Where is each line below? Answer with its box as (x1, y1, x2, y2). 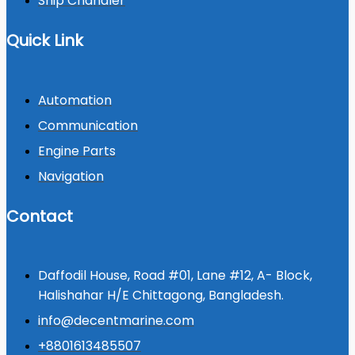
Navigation (38, 166, 104, 185)
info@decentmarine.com (38, 311, 194, 330)
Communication (38, 116, 138, 135)
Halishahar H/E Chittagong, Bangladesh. (38, 286, 284, 305)
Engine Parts (38, 141, 116, 160)
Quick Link (6, 29, 83, 52)
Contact (6, 205, 73, 228)
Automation (38, 90, 112, 109)
